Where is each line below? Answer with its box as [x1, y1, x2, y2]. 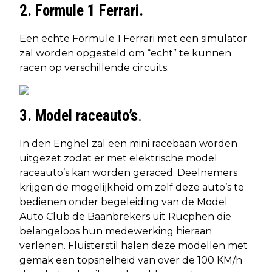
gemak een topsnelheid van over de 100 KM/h [19, 254, 242, 266]
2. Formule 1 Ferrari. [19, 1, 143, 19]
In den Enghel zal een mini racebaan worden [19, 137, 237, 149]
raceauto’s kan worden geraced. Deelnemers [19, 166, 237, 178]
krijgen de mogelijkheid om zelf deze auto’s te [19, 181, 244, 193]
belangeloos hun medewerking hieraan [19, 225, 212, 237]
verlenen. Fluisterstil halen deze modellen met [19, 239, 248, 251]
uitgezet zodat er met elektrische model [19, 152, 217, 164]
